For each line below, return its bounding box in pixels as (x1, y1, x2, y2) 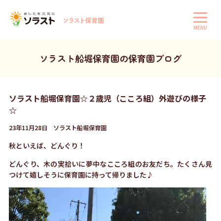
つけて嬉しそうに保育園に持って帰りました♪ (8, 170, 153, 180)
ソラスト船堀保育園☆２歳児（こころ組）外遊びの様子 (8, 92, 206, 104)
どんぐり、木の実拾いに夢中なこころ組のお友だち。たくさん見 (8, 159, 213, 169)
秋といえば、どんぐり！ (8, 141, 85, 150)
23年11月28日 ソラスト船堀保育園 (8, 123, 107, 132)
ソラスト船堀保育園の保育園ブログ (39, 52, 182, 65)
